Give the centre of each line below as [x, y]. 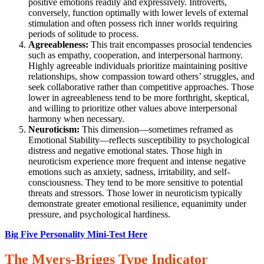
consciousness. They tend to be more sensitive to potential [136, 183]
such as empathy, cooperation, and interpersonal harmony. [136, 55]
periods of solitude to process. [83, 34]
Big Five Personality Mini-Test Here [76, 235]
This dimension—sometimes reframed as [156, 130]
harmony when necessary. [76, 119]
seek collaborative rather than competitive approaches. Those [141, 87]
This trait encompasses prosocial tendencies [170, 45]
